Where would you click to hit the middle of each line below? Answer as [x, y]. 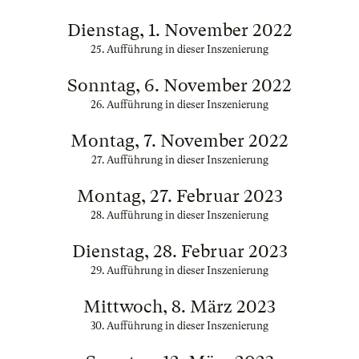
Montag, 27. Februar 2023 [179, 196]
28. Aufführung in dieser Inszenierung [179, 215]
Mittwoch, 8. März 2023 [179, 307]
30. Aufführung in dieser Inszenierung [179, 326]
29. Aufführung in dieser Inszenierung [179, 270]
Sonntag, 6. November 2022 [179, 85]
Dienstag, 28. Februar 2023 [179, 251]
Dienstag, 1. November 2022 [179, 30]
